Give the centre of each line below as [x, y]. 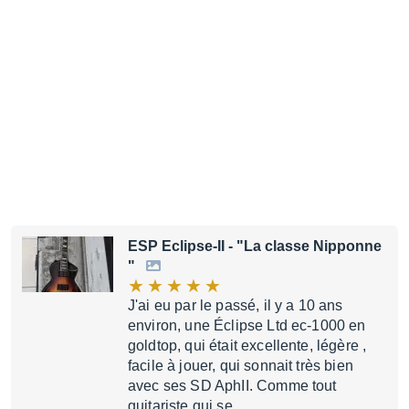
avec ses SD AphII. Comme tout [232, 386]
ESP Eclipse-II [176, 246]
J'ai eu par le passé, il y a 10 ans [236, 305]
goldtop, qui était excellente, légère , [247, 346]
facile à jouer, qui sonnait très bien [241, 366]
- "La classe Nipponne [303, 246]
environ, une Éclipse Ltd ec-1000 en [247, 325]
